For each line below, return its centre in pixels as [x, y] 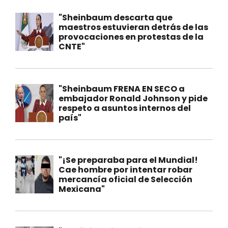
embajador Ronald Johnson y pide [133, 98]
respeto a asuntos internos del [125, 108]
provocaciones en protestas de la [131, 37]
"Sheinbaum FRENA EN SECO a [122, 89]
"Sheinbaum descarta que [116, 17]
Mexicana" [82, 189]
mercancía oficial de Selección [125, 179]
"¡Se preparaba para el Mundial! [128, 160]
